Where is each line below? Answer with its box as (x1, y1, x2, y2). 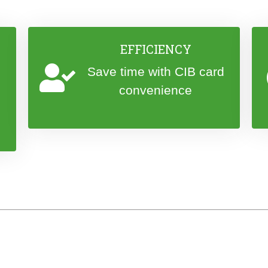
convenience (119, 83, 193, 97)
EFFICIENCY (120, 41, 191, 57)
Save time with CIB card (87, 65, 224, 78)
